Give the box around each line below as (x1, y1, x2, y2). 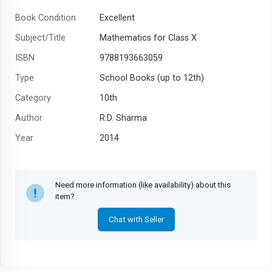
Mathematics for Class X (99, 32, 197, 43)
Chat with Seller (108, 214, 164, 224)
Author (15, 112, 42, 123)
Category (15, 92, 51, 103)
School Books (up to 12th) (99, 72, 204, 83)
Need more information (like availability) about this (55, 180, 231, 189)
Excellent (99, 12, 135, 23)
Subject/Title (15, 32, 66, 43)
